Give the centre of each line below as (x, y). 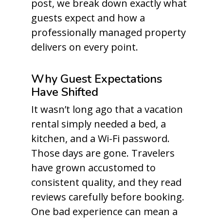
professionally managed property (109, 32)
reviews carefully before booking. (108, 197)
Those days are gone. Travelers (103, 153)
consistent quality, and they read (106, 182)
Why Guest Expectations (97, 79)
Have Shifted (65, 92)
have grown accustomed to (93, 168)
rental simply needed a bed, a (99, 124)
